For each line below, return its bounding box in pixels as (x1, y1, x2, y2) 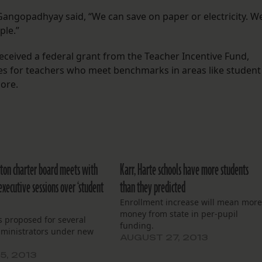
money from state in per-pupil (120, 208, 239, 220)
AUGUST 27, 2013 (120, 232, 209, 243)
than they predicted (120, 177, 186, 199)
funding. (120, 220, 154, 232)
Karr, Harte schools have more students (120, 160, 249, 181)
